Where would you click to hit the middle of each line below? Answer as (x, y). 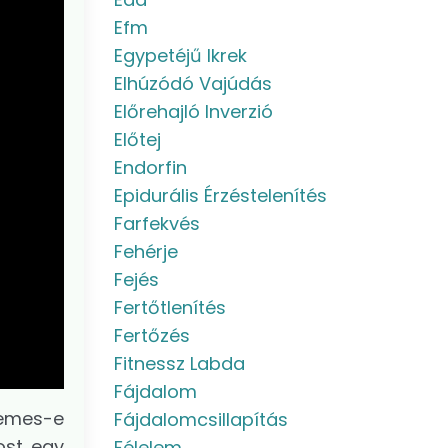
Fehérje (145, 251)
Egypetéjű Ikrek (180, 55)
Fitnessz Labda (179, 363)
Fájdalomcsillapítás (200, 419)
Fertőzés (151, 335)
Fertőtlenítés (169, 307)
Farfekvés (156, 223)
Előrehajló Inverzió (193, 111)
